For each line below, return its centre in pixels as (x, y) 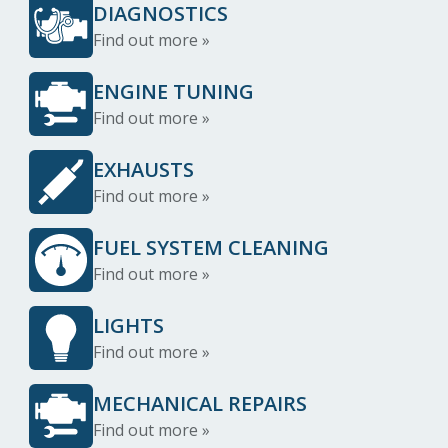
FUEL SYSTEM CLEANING (211, 247)
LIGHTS (128, 325)
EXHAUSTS (143, 169)
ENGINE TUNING (173, 91)
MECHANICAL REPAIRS (200, 403)
